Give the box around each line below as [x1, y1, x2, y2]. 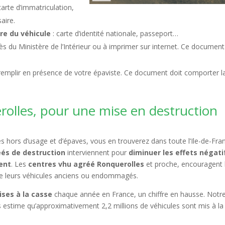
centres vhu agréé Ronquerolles [28, 159, 145, 169]
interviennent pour [65, 148, 129, 157]
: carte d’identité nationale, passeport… [51, 29, 179, 38]
